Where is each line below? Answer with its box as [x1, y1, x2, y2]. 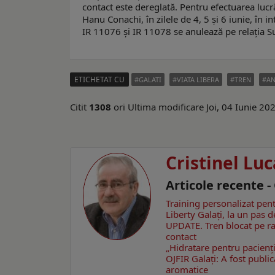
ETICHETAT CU [74, 74, 125, 85]
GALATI [139, 75, 161, 85]
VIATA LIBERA [177, 75, 219, 85]
